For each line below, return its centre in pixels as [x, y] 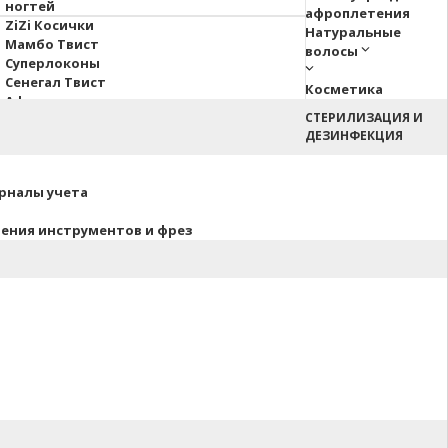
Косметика [344, 89]
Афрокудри [45, 139]
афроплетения [357, 13]
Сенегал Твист [55, 82]
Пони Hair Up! [51, 120]
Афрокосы [41, 101]
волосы [331, 51]
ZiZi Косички [49, 25]
